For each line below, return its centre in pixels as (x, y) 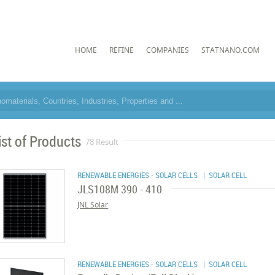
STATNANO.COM (230, 50)
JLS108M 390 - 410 (120, 189)
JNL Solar (93, 205)
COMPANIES (167, 50)
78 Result (102, 142)
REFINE (121, 50)
